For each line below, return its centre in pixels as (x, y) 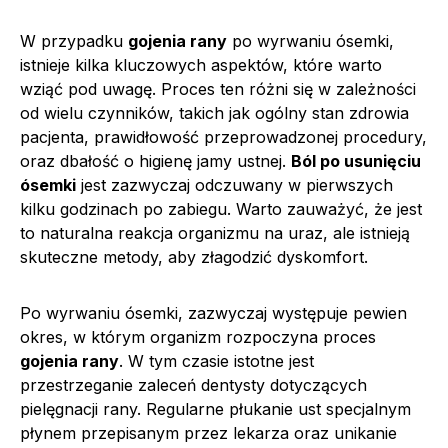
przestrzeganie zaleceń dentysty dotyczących (193, 384)
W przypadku (74, 40)
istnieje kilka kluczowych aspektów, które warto (201, 64)
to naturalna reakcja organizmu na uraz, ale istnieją (215, 232)
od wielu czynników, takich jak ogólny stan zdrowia (214, 112)
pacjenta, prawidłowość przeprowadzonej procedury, (223, 136)
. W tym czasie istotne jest (216, 360)
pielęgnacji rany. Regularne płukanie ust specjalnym (215, 408)
